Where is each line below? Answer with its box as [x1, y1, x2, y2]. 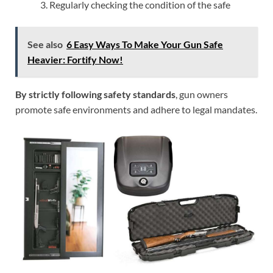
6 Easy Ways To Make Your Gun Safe [66, 38, 223, 51]
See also [27, 38, 63, 51]
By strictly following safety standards [15, 88, 175, 101]
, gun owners [175, 88, 228, 101]
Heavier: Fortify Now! [27, 54, 123, 66]
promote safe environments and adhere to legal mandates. [15, 104, 257, 116]
